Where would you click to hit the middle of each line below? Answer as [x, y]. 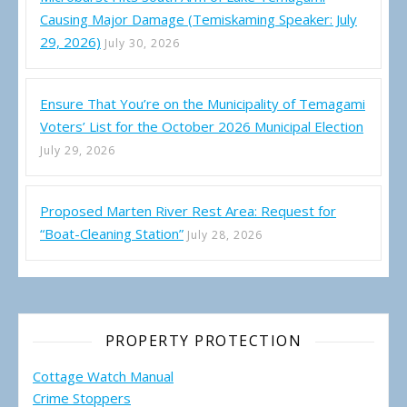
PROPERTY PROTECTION [203, 341]
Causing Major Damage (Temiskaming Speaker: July [199, 20]
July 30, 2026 [142, 44]
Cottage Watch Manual [103, 377]
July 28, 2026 [225, 235]
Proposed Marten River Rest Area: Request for [188, 211]
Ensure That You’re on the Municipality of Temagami [203, 104]
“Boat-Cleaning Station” [112, 234]
